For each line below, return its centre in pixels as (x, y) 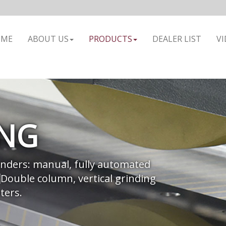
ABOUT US (48, 39)
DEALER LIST (177, 39)
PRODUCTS (110, 39)
